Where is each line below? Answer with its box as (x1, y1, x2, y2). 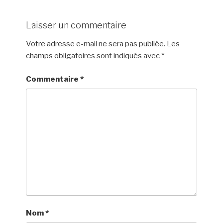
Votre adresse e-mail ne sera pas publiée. (26, 39, 166, 48)
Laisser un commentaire (26, 19, 127, 30)
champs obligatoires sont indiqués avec (26, 51, 162, 60)
